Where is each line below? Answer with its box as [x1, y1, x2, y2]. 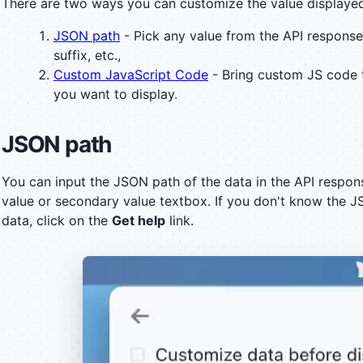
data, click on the [2, 211, 112, 228]
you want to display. [53, 85, 177, 102]
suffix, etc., [53, 46, 121, 63]
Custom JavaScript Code [53, 66, 208, 83]
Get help [112, 211, 165, 228]
